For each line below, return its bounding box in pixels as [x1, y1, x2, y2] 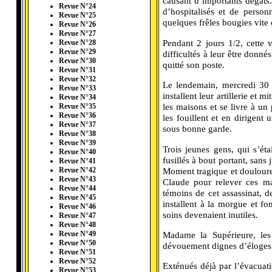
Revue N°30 [59, 56, 96, 66]
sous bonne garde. [163, 123, 232, 134]
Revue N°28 [59, 38, 96, 47]
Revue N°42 [59, 166, 96, 175]
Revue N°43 [59, 175, 96, 184]
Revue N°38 [59, 129, 96, 138]
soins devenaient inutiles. [163, 209, 258, 220]
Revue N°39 [59, 138, 96, 148]
